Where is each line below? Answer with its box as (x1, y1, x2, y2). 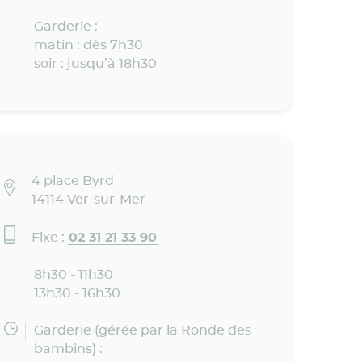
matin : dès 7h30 (33, 39, 143, 53)
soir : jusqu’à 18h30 (33, 57, 157, 71)
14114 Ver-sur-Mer (32, 193, 146, 207)
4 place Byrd (32, 175, 115, 188)
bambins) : (33, 343, 103, 356)
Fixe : (32, 230, 69, 244)
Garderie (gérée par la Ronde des (33, 324, 251, 338)
